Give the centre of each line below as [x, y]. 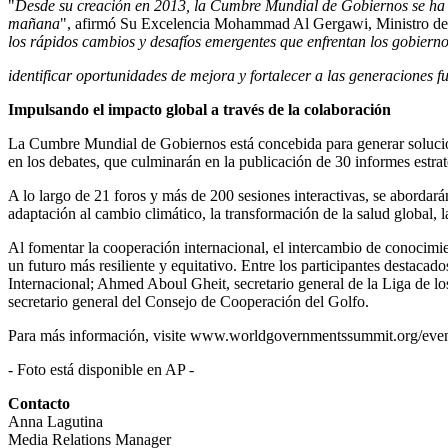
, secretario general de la [304, 283]
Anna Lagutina [55, 421]
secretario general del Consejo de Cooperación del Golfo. [188, 301]
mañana [34, 23]
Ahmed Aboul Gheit [161, 283]
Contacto [39, 403]
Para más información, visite [97, 335]
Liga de [406, 283]
